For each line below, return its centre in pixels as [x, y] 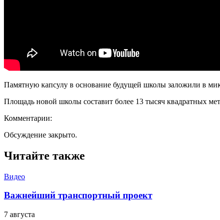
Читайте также [44, 155]
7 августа [19, 215]
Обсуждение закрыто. [41, 135]
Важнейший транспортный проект [78, 195]
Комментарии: [28, 118]
